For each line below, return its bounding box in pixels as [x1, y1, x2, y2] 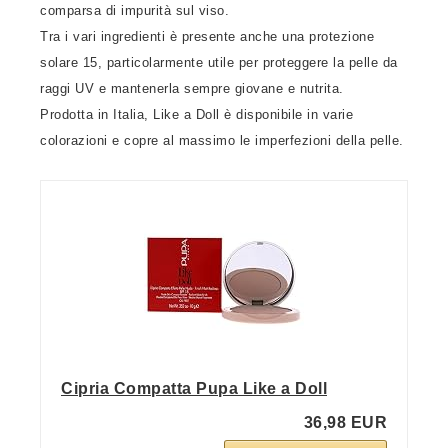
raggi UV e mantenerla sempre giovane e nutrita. [40, 81, 344, 96]
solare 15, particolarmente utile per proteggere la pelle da [40, 55, 398, 70]
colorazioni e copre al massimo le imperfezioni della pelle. [40, 133, 404, 148]
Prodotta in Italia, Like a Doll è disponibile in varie [40, 107, 353, 122]
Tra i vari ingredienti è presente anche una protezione [40, 29, 374, 44]
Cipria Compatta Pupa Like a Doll [61, 380, 327, 397]
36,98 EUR [303, 414, 387, 431]
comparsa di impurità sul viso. [40, 3, 229, 18]
